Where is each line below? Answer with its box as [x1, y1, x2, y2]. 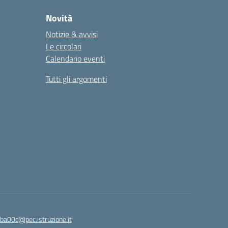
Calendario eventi [46, 52, 105, 65]
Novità [46, 11, 72, 25]
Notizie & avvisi [46, 28, 98, 40]
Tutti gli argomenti [46, 73, 107, 85]
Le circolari [46, 40, 81, 52]
